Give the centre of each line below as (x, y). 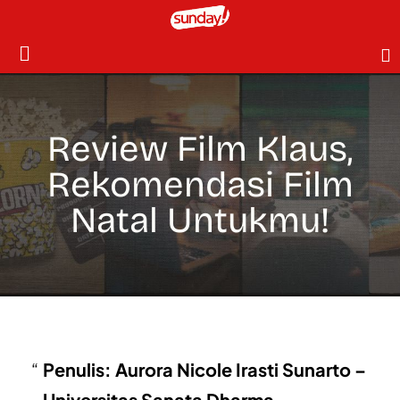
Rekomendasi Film (200, 184)
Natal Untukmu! (200, 220)
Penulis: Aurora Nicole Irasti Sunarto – (204, 369)
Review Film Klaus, (200, 149)
